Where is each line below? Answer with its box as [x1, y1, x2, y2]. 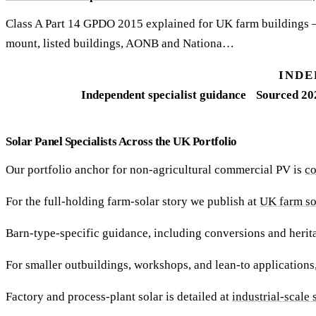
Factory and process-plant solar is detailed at [6, 290, 232, 304]
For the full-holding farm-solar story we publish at [6, 195, 260, 209]
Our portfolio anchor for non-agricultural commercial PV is [6, 163, 305, 177]
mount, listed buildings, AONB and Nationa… [6, 37, 234, 51]
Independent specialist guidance [81, 88, 246, 102]
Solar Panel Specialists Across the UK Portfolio [6, 135, 238, 149]
